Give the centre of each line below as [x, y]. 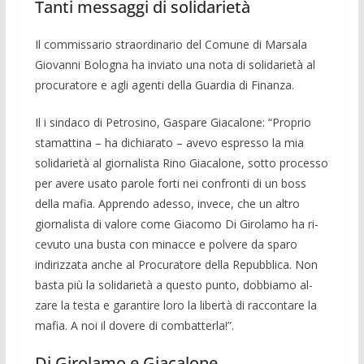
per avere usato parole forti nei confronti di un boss [170, 183]
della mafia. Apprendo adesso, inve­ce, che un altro [167, 203]
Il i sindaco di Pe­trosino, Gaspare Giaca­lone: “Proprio [173, 122]
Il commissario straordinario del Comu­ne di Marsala [171, 44]
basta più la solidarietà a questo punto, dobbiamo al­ [173, 284]
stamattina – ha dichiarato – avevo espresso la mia [169, 142]
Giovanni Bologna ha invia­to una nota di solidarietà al [175, 64]
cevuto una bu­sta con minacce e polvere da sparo [166, 244]
